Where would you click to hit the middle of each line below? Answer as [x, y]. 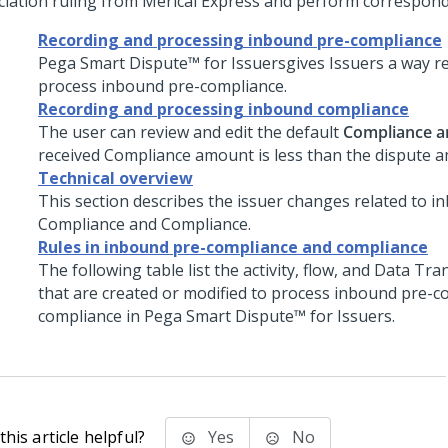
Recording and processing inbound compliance [223, 109]
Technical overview [115, 178]
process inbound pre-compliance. [162, 86]
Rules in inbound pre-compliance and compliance [233, 247]
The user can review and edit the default [190, 132]
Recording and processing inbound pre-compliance [240, 40]
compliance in [91, 316]
